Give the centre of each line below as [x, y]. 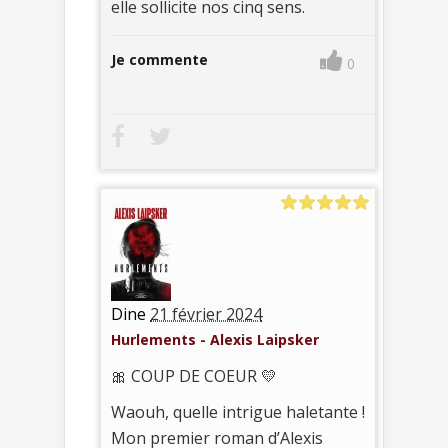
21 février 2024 [206, 313]
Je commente [159, 59]
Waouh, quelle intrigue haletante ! [238, 411]
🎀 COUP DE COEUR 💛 [194, 375]
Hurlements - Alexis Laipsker [215, 339]
